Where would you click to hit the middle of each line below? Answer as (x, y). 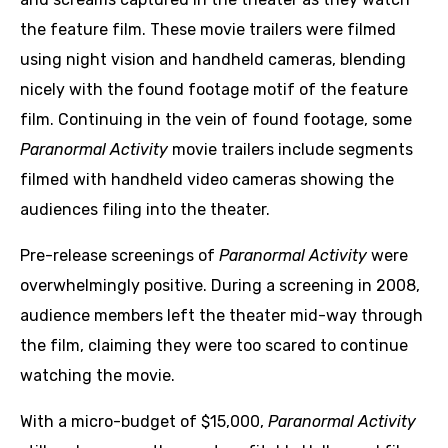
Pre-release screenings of (119, 256)
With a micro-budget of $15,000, (144, 422)
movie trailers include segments (292, 150)
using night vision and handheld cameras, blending (213, 60)
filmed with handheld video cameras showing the (207, 180)
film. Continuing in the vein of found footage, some (216, 120)
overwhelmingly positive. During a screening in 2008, (220, 286)
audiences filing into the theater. (145, 210)
